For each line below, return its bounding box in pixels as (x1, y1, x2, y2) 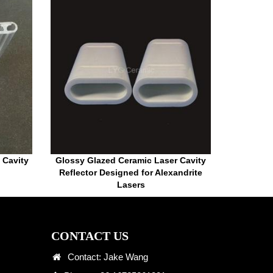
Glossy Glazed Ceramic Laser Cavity (55, 155, 207, 166)
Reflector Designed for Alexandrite (59, 168, 203, 178)
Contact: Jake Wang (62, 252, 148, 263)
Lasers (116, 180, 145, 190)
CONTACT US (51, 229, 129, 243)
